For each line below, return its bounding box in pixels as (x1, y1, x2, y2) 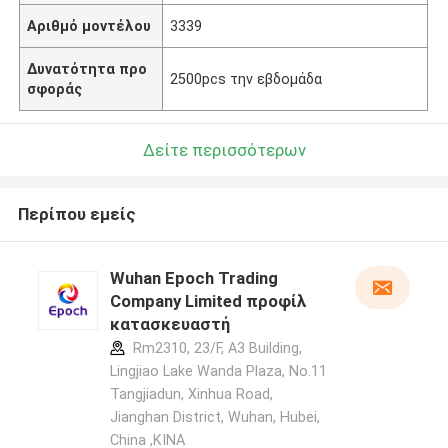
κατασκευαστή (109, 314, 230, 335)
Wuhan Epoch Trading (109, 268, 278, 289)
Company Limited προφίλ (109, 291, 307, 312)
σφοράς (27, 80, 83, 97)
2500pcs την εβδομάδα (170, 70, 323, 87)
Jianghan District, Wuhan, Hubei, (109, 409, 320, 426)
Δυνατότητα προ (27, 60, 148, 77)
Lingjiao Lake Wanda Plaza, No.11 (109, 363, 327, 380)
